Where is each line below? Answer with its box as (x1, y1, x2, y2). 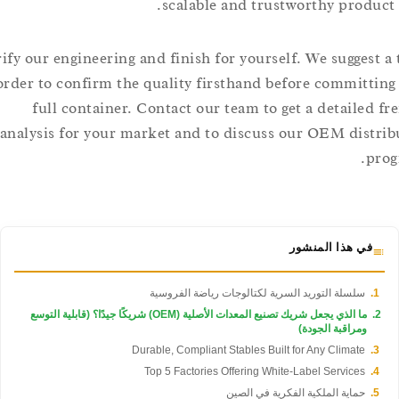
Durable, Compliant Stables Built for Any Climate (159, 344, 392, 357)
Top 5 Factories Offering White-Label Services (171, 365, 392, 379)
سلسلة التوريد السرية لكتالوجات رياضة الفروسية (176, 287, 392, 300)
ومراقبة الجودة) (325, 322, 394, 336)
